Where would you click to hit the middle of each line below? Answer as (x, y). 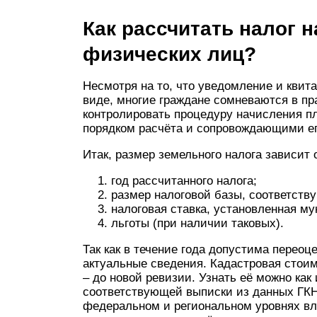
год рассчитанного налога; (184, 181)
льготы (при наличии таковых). (197, 223)
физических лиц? (169, 54)
